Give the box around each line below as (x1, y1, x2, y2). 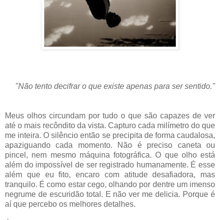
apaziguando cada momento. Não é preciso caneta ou (5, 140, 215, 149)
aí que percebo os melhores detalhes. (5, 199, 136, 208)
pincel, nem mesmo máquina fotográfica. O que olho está (5, 150, 215, 159)
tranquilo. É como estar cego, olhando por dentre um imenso (5, 180, 215, 189)
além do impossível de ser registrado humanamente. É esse (5, 160, 215, 169)
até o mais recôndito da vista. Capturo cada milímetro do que (5, 121, 215, 130)
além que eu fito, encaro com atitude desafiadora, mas (5, 170, 215, 179)
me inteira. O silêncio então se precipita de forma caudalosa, (5, 131, 215, 139)
